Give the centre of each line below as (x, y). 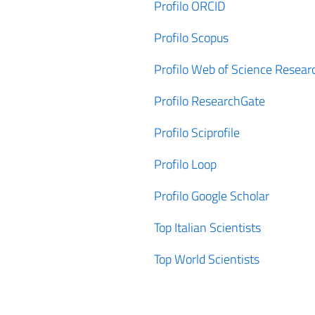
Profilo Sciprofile (197, 133)
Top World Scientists (206, 259)
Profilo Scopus (191, 38)
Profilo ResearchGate (209, 101)
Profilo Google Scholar (211, 196)
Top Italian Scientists (207, 227)
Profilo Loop (185, 164)
